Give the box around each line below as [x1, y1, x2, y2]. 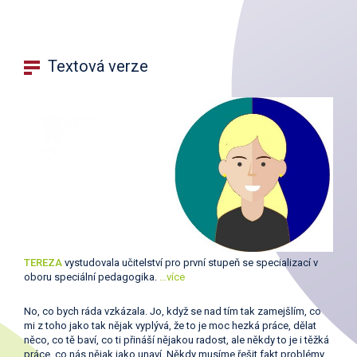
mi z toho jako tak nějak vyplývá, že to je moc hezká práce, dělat [24, 320, 316, 331]
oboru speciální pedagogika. [24, 271, 159, 283]
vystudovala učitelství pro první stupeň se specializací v [65, 257, 318, 269]
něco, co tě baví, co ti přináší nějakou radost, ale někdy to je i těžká [24, 334, 329, 346]
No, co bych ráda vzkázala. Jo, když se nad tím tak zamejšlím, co [24, 305, 321, 317]
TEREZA [24, 257, 65, 269]
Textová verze [40, 57, 148, 76]
